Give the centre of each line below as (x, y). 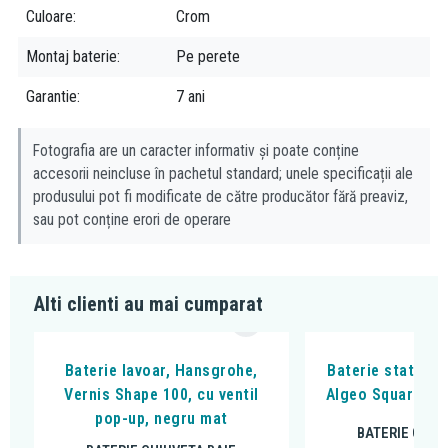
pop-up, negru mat (161, 418)
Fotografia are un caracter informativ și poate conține (196, 150)
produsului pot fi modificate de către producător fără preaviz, (220, 196)
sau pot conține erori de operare (132, 219)
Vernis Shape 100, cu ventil (161, 394)
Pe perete (208, 56)
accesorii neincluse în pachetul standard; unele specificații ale (223, 173)
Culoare (49, 16)
